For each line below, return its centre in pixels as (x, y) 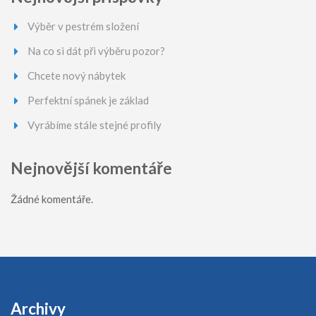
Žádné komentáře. (52, 199)
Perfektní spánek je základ (88, 100)
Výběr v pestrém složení (83, 26)
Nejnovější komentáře (91, 168)
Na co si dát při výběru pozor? (96, 50)
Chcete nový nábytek (77, 75)
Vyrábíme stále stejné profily (95, 124)
